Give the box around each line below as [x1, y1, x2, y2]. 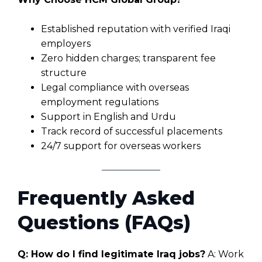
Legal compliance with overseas [41, 82, 189, 94]
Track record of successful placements [41, 126, 222, 137]
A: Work [205, 249, 244, 260]
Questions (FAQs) [18, 211, 191, 235]
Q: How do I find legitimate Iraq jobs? [18, 249, 205, 260]
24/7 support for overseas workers [41, 140, 201, 152]
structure [41, 67, 87, 79]
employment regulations [41, 96, 158, 108]
